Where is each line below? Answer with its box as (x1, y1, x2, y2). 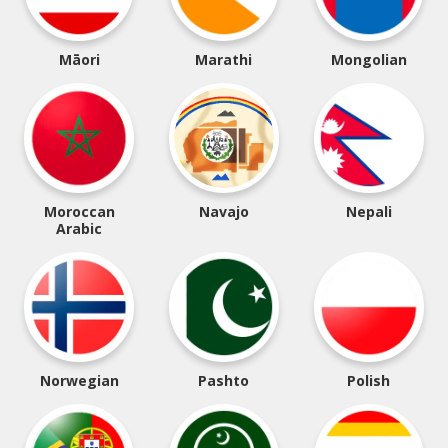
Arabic (56, 219, 103, 238)
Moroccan (43, 202, 115, 221)
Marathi (195, 50, 253, 69)
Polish (347, 371, 391, 390)
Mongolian (330, 50, 407, 69)
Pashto (198, 371, 250, 390)
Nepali (345, 202, 392, 221)
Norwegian (39, 371, 119, 390)
